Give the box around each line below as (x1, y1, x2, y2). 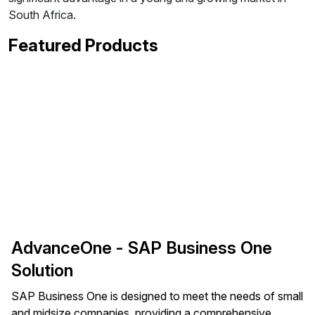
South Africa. (8, 8, 76, 22)
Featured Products (8, 35, 158, 56)
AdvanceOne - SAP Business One (11, 238, 272, 258)
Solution (11, 260, 73, 281)
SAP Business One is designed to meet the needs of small (11, 289, 303, 303)
